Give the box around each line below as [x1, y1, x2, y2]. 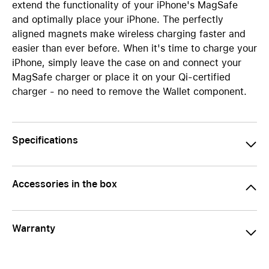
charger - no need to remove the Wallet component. [12, 86, 247, 97]
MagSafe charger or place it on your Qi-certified [12, 71, 231, 83]
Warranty [12, 223, 55, 234]
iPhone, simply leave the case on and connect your [12, 57, 241, 68]
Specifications [12, 134, 78, 146]
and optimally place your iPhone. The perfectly [12, 14, 223, 25]
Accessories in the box [12, 178, 117, 190]
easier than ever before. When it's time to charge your [12, 43, 257, 54]
